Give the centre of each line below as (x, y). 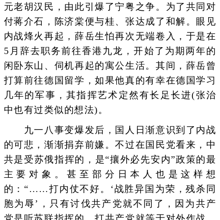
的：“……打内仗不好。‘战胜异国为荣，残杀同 (110, 189)
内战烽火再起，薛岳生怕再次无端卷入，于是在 (110, 36)
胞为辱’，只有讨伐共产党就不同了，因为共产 (110, 204)
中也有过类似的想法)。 (56, 110)
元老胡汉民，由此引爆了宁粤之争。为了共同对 (110, 7)
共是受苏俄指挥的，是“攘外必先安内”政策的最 (110, 160)
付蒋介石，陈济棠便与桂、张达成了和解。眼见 (110, 21)
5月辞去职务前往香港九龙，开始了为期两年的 (110, 51)
